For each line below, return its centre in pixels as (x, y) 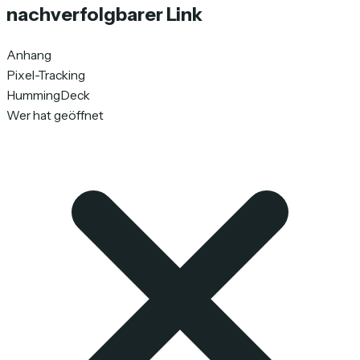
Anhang (29, 55)
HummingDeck (48, 96)
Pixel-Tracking (46, 76)
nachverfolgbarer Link (104, 14)
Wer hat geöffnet (55, 116)
